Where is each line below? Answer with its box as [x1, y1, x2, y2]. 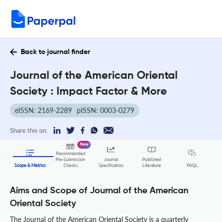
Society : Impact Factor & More [10, 86, 167, 97]
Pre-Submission [55, 157, 86, 163]
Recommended [55, 151, 85, 157]
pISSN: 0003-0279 [77, 106, 134, 114]
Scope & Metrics [14, 163, 46, 168]
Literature [142, 163, 161, 168]
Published [142, 157, 161, 163]
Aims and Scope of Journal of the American [10, 186, 188, 196]
